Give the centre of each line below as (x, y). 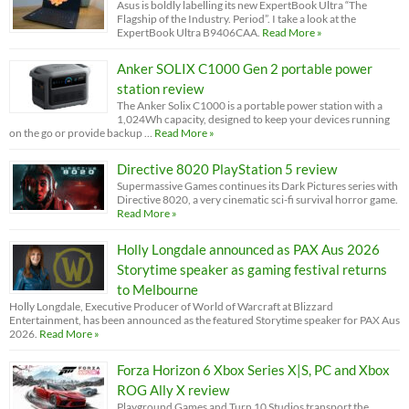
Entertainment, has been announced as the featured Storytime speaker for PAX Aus (204, 320)
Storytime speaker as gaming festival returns (252, 269)
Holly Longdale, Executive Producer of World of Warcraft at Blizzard (171, 306)
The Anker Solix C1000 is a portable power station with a (250, 105)
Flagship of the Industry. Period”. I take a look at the (236, 18)
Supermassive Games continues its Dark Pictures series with (257, 185)
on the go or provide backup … (81, 132)
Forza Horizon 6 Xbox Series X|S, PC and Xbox (253, 369)
